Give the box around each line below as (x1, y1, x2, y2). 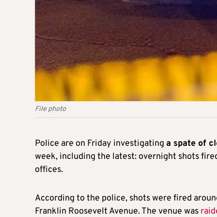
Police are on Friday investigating (35, 138, 166, 150)
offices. (35, 164, 63, 176)
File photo (35, 105, 66, 114)
